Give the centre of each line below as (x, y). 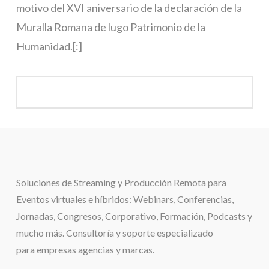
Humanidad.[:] (49, 46)
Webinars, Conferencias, (183, 199)
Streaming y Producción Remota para (150, 182)
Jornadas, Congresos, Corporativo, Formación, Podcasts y (134, 216)
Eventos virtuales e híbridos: (74, 199)
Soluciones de (45, 182)
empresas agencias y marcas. (94, 249)
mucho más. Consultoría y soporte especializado (114, 232)
